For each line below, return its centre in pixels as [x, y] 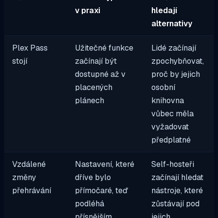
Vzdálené [29, 164]
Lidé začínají [174, 48]
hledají [164, 10]
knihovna [168, 100]
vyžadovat [170, 127]
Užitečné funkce [104, 48]
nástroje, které [177, 190]
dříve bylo [93, 177]
